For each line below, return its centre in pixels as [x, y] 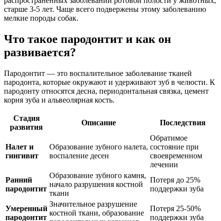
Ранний [19, 180]
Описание [99, 122]
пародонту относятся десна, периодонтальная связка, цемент [106, 91]
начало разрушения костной [96, 184]
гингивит [22, 155]
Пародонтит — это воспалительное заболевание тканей [98, 73]
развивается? [40, 52]
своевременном [176, 155]
